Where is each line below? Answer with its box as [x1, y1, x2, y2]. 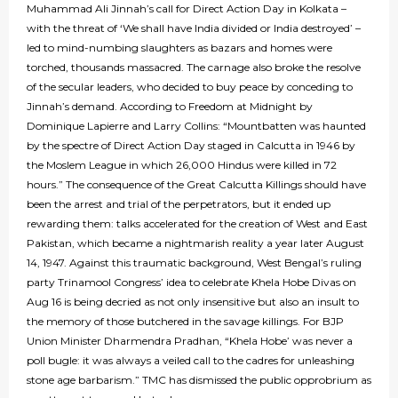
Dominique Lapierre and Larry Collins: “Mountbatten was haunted [27, 119, 366, 133]
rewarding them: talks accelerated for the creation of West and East [27, 217, 368, 231]
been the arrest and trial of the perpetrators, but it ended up [27, 197, 330, 211]
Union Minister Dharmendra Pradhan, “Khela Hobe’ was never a [27, 334, 353, 348]
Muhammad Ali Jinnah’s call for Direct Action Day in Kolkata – [27, 2, 346, 16]
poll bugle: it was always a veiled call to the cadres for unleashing [27, 354, 354, 368]
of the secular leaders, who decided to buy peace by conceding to [27, 80, 353, 94]
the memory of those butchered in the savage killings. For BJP [27, 314, 344, 329]
